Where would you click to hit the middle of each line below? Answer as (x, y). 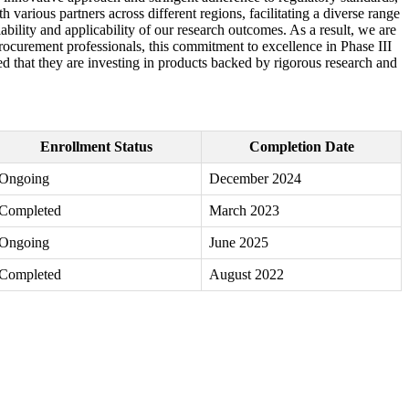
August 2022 (246, 275)
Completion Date (301, 147)
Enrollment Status (96, 147)
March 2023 (244, 211)
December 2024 (255, 179)
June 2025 (239, 243)
